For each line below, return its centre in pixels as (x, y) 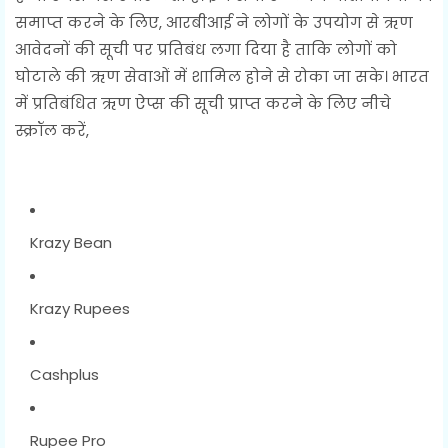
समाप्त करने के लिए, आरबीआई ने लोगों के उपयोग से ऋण (214, 22)
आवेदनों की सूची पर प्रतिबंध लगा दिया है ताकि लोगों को (206, 49)
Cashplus (64, 374)
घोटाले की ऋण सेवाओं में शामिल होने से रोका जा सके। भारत (222, 76)
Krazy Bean (71, 242)
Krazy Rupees (80, 308)
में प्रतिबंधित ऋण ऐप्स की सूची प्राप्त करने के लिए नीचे (203, 103)
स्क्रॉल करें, (54, 130)
